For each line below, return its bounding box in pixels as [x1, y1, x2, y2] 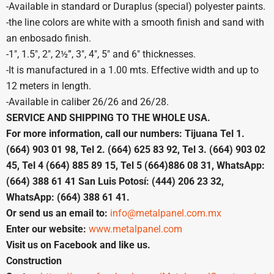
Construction [6, 254, 62, 267]
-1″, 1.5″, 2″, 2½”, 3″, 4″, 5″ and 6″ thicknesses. [6, 48, 196, 60]
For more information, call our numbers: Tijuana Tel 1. [6, 127, 245, 139]
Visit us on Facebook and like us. [6, 239, 150, 251]
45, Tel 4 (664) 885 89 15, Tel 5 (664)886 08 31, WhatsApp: [6, 159, 265, 171]
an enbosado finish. [6, 32, 91, 44]
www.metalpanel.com [89, 223, 182, 235]
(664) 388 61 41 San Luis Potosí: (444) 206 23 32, [6, 175, 224, 187]
